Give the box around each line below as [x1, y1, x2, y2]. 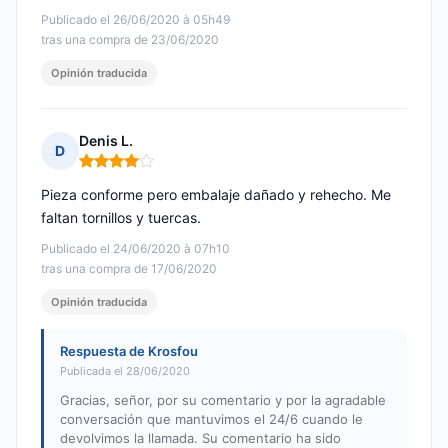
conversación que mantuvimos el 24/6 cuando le [60, 411, 363, 428]
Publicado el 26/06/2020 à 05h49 [41, 12, 230, 28]
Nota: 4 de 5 [78, 159, 164, 179]
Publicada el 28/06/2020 [60, 364, 190, 379]
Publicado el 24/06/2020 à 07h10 [41, 241, 230, 257]
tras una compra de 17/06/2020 [41, 261, 217, 277]
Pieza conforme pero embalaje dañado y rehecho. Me [41, 186, 391, 204]
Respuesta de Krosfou [60, 343, 198, 360]
